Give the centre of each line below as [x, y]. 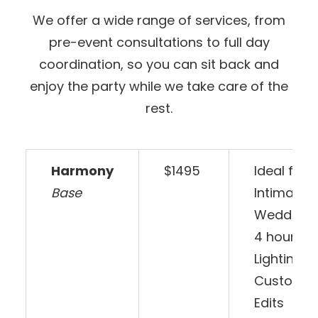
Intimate [280, 193]
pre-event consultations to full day [159, 43]
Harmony [82, 171]
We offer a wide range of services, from [159, 21]
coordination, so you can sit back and [159, 65]
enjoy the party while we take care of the [159, 87]
